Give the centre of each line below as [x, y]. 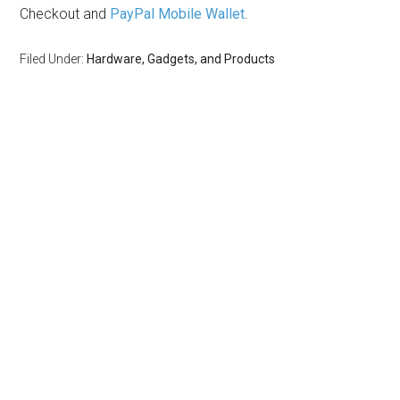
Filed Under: [54, 59]
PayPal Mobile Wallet [178, 14]
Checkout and [65, 14]
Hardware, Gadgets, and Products [181, 59]
